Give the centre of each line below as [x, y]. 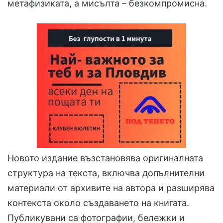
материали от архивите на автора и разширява [111, 188]
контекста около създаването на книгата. [98, 203]
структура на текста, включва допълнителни [106, 173]
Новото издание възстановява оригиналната [105, 158]
